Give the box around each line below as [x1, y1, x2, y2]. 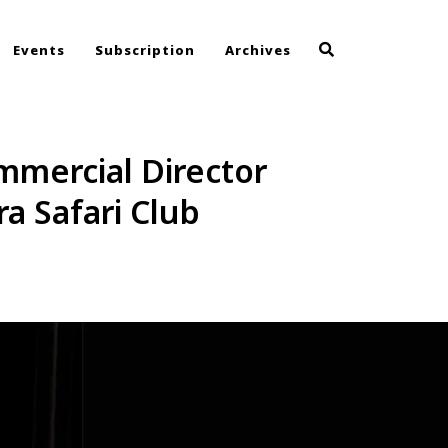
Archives [225, 41, 291, 59]
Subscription [95, 41, 195, 59]
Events [13, 41, 65, 59]
